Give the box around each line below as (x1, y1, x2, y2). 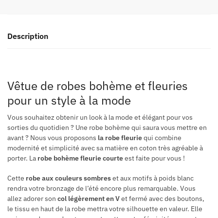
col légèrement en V (57, 194, 120, 203)
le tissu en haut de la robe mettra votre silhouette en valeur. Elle (7, 204, 202, 214)
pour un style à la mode (7, 92, 131, 109)
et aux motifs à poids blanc (111, 174, 194, 183)
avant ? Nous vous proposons (7, 133, 98, 143)
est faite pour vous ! (123, 154, 185, 163)
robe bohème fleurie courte (37, 154, 123, 163)
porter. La (7, 154, 37, 163)
